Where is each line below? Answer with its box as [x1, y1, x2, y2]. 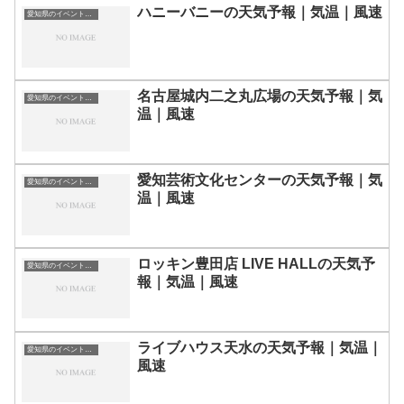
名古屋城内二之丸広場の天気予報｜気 [137, 88, 382, 105]
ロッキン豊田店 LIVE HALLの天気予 [137, 255, 375, 271]
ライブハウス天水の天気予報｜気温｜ [137, 339, 382, 355]
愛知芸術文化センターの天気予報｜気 [137, 172, 382, 188]
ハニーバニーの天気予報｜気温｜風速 [137, 5, 382, 21]
